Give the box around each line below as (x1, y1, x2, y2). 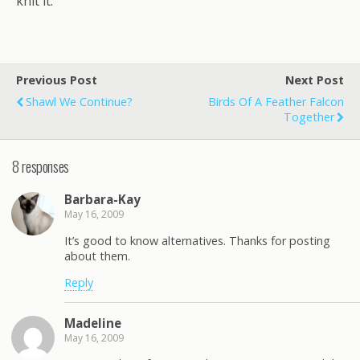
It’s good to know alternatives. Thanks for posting (64, 232, 330, 248)
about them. (64, 247, 130, 264)
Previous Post (16, 72, 97, 88)
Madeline (64, 314, 121, 331)
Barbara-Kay (64, 191, 141, 208)
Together (284, 109, 334, 125)
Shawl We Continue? (26, 94, 133, 109)
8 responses (12, 154, 69, 177)
